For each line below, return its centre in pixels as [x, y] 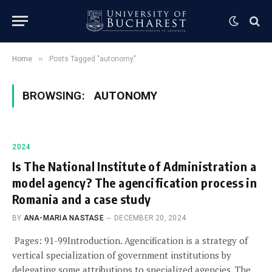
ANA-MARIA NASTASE [63, 218]
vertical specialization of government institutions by [122, 255]
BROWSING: [55, 96]
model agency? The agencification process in [135, 182]
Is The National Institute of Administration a [134, 166]
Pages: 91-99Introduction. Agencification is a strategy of [130, 240]
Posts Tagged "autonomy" [93, 59]
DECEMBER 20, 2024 [150, 218]
